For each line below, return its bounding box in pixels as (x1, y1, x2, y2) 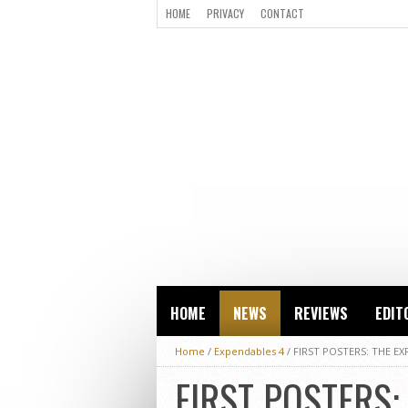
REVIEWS (294, 302, 348, 324)
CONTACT (260, 5, 304, 21)
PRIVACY (207, 5, 244, 21)
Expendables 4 (214, 344, 284, 358)
